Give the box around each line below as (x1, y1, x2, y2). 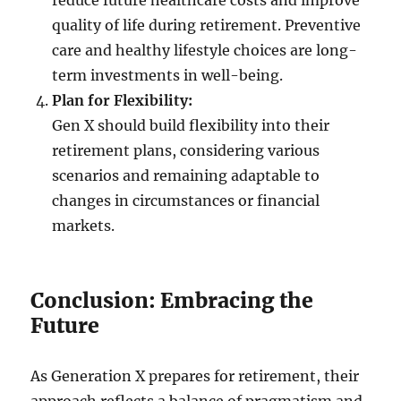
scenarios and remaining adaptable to (52, 166, 320, 185)
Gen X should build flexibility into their (52, 116, 330, 135)
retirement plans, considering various (52, 141, 320, 160)
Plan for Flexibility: (52, 91, 193, 110)
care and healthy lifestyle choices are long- (52, 41, 358, 60)
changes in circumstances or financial (52, 192, 320, 210)
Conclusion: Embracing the (30, 287, 314, 314)
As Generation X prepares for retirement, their (30, 367, 360, 386)
